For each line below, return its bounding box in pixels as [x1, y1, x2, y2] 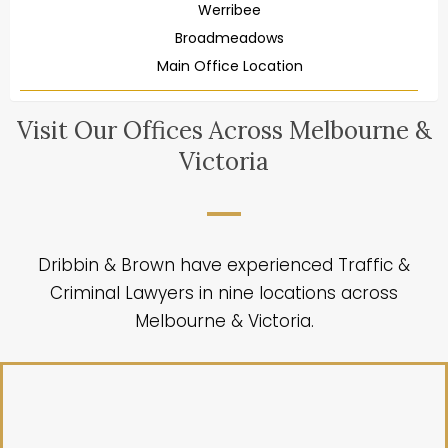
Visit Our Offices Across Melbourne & [16, 115, 432, 146]
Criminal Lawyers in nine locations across [50, 281, 398, 305]
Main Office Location [156, 56, 303, 76]
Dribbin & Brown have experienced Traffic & [38, 253, 410, 277]
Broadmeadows [175, 28, 284, 48]
